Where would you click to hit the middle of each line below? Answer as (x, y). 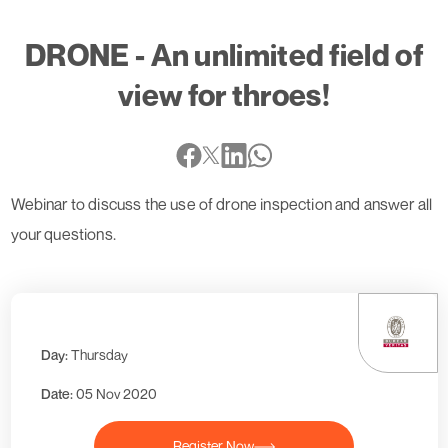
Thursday (99, 354)
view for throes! (224, 94)
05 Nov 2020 (116, 393)
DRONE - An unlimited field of (224, 54)
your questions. (63, 233)
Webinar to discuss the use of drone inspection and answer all (221, 203)
